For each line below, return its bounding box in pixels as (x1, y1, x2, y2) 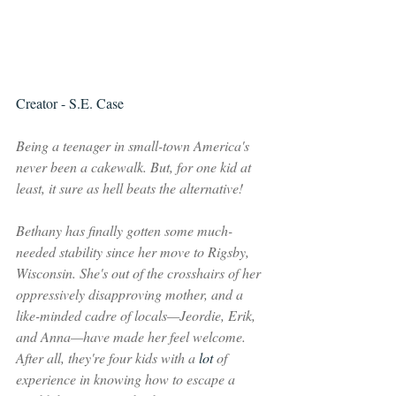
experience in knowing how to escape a (16, 369, 239, 388)
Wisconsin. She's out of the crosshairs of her (16, 263, 264, 282)
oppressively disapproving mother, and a (16, 284, 247, 303)
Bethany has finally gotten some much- (16, 220, 232, 240)
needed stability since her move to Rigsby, (16, 241, 253, 261)
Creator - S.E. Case (16, 93, 124, 112)
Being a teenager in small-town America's (16, 135, 253, 155)
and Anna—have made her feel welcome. (16, 326, 249, 346)
